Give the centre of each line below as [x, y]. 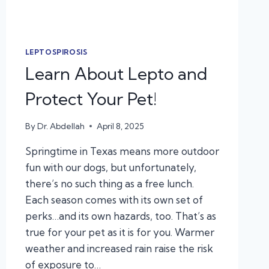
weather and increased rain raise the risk [119, 248]
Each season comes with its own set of [114, 199]
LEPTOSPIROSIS [56, 52]
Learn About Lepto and [116, 74]
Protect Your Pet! [91, 99]
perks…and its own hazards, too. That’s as [120, 216]
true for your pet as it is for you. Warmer [119, 232]
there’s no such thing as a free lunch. [109, 183]
